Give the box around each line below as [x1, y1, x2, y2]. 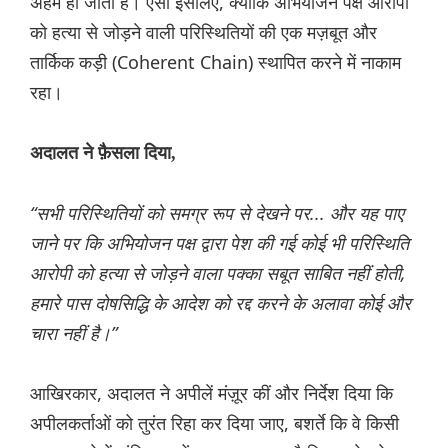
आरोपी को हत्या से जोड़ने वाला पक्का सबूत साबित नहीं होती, [30, 261, 406, 286]
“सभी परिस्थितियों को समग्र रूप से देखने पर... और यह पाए [30, 201, 404, 226]
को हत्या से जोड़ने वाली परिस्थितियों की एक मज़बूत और [30, 20, 377, 45]
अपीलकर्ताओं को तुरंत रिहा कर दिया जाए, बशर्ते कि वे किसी [30, 411, 399, 436]
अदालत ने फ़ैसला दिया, [30, 143, 176, 164]
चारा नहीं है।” [30, 321, 117, 346]
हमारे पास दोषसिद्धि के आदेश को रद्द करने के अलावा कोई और [30, 291, 411, 316]
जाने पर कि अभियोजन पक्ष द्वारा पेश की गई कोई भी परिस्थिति [30, 231, 409, 256]
